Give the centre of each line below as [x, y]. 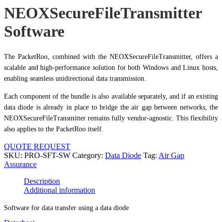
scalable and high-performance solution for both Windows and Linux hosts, [111, 67]
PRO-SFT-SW [47, 155]
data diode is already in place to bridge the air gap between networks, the [111, 107]
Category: [89, 155]
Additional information [59, 190]
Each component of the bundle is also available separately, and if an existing [111, 96]
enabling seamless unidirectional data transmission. [75, 78]
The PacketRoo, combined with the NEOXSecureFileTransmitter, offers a [111, 56]
